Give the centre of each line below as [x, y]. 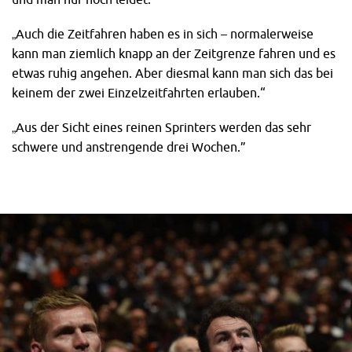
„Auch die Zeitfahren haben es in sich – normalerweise [163, 33]
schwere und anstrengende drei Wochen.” [129, 147]
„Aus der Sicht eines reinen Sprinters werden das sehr [161, 127]
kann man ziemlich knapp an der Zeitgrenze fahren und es [174, 53]
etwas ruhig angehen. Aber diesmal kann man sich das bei [172, 73]
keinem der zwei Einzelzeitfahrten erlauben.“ [139, 92]
